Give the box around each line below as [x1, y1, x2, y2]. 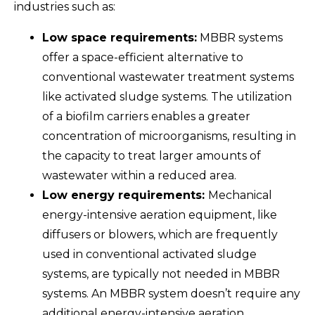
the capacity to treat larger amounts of [42, 148, 261, 162]
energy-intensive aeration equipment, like [42, 207, 277, 221]
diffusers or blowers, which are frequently [42, 227, 278, 241]
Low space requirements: [42, 30, 197, 44]
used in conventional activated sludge [42, 247, 257, 261]
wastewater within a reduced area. [42, 168, 236, 182]
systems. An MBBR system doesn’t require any [42, 286, 300, 300]
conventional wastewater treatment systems [42, 70, 294, 84]
